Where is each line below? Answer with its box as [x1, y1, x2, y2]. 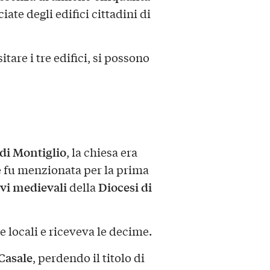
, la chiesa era [66, 143, 137, 160]
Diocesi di [98, 178, 152, 195]
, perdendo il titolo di [32, 249, 145, 265]
